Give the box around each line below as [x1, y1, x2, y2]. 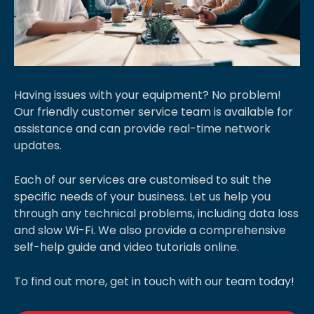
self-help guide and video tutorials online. [14, 239, 242, 256]
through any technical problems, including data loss [14, 205, 299, 222]
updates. [14, 137, 67, 154]
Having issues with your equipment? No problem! [14, 87, 281, 104]
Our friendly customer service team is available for [14, 104, 293, 121]
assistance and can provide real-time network [14, 121, 271, 137]
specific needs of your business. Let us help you [14, 189, 271, 205]
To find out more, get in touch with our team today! [14, 273, 297, 290]
